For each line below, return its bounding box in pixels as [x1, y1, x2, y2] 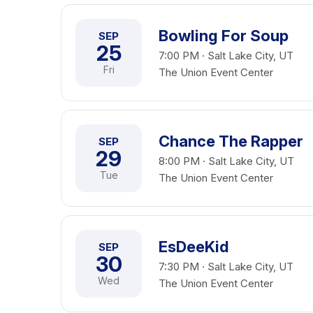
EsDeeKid [159, 238, 228, 256]
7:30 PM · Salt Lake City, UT [159, 260, 293, 273]
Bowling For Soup [159, 27, 289, 45]
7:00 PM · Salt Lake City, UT [159, 49, 293, 62]
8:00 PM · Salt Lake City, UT [159, 154, 294, 168]
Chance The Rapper [159, 132, 303, 150]
